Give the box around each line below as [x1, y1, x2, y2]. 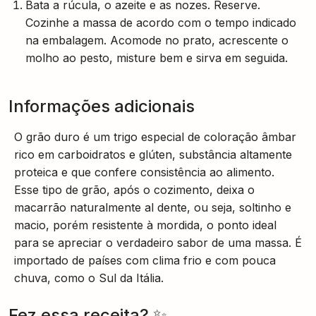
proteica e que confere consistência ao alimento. [14, 165, 274, 179]
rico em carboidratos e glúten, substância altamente [14, 147, 292, 162]
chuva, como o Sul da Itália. [14, 271, 164, 285]
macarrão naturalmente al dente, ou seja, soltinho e [14, 200, 291, 214]
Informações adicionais [8, 96, 195, 116]
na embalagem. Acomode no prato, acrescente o [25, 33, 288, 47]
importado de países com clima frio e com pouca [14, 253, 276, 267]
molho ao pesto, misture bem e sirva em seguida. [25, 51, 288, 65]
